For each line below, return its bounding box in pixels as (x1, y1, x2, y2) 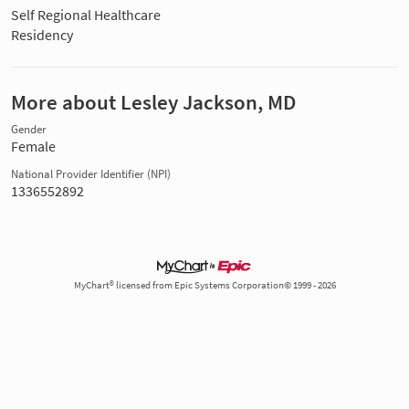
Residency (11, 25, 73, 44)
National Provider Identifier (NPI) (11, 166, 171, 181)
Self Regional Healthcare (11, 5, 161, 24)
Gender (11, 121, 47, 136)
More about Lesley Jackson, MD (11, 89, 296, 115)
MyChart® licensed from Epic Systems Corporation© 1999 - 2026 (73, 278, 336, 291)
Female (11, 136, 56, 155)
